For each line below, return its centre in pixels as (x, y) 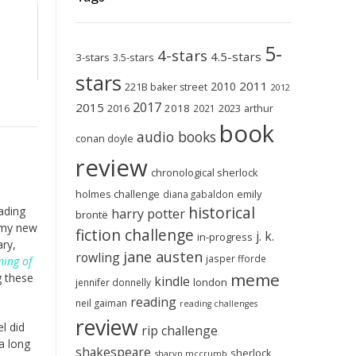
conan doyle (104, 139)
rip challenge (179, 331)
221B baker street (166, 87)
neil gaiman (101, 303)
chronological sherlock (204, 172)
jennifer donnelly (113, 282)
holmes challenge (117, 194)
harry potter (148, 214)
